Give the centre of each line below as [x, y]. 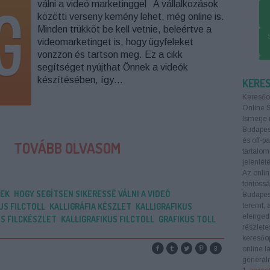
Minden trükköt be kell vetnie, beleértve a [124, 29]
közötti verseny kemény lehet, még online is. [130, 17]
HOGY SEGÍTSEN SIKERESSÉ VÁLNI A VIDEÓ [92, 194]
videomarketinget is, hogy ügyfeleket [115, 42]
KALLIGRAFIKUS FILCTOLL [107, 219]
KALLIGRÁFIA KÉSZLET [90, 206]
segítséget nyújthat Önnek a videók [112, 67]
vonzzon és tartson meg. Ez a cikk [110, 55]
